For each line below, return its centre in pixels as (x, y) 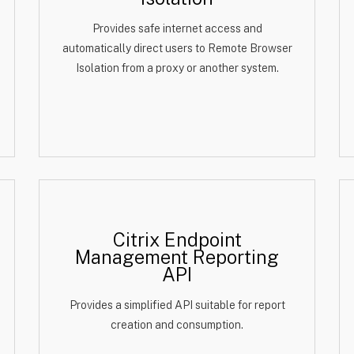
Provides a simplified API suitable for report (177, 305)
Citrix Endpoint (177, 239)
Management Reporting (177, 257)
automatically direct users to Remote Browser (177, 48)
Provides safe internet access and (177, 28)
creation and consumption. (177, 325)
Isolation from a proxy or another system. (177, 68)
